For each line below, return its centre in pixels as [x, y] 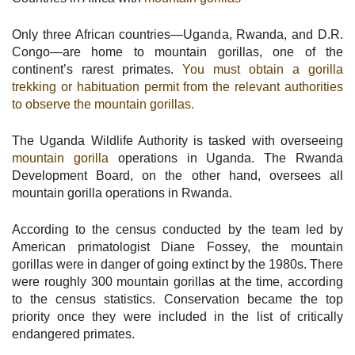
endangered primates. [73, 334]
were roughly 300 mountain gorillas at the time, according [177, 281]
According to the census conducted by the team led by [177, 229]
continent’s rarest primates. [93, 69]
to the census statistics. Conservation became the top [177, 299]
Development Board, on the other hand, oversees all [177, 175]
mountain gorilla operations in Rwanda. [122, 193]
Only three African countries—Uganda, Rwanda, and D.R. [177, 34]
